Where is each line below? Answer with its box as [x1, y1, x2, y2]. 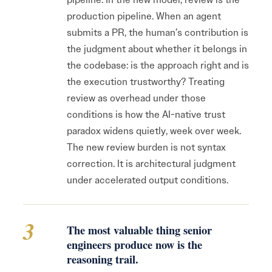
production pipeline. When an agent [67, 10, 221, 22]
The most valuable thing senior [67, 222, 212, 238]
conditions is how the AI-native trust [67, 108, 225, 121]
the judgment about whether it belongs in [67, 42, 247, 55]
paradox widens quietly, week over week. [67, 124, 241, 137]
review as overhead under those [67, 92, 206, 104]
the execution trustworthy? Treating [67, 75, 225, 88]
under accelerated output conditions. [67, 174, 228, 186]
